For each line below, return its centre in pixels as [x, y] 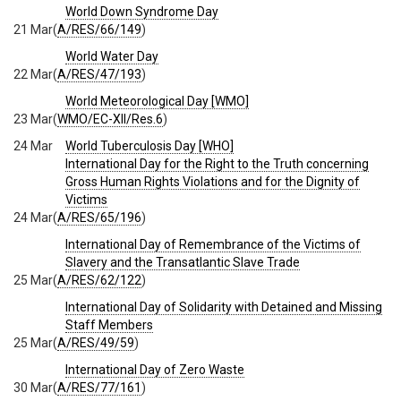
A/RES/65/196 [99, 218]
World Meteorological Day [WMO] [157, 102]
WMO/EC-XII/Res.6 [110, 119]
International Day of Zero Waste [155, 370]
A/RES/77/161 [99, 388]
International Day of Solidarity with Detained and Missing [224, 307]
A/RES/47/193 [99, 75]
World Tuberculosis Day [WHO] [149, 146]
